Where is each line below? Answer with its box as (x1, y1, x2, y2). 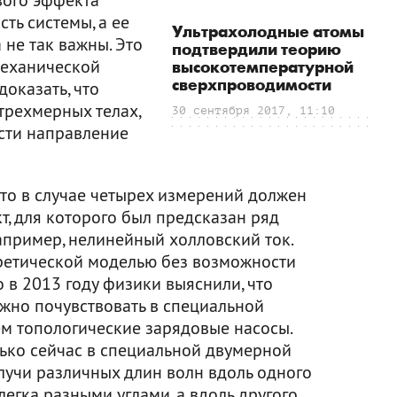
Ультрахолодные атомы (172, 22, 364, 42)
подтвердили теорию (172, 40, 341, 59)
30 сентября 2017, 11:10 (172, 103, 335, 117)
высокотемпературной (172, 58, 354, 77)
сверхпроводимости (172, 75, 331, 95)
